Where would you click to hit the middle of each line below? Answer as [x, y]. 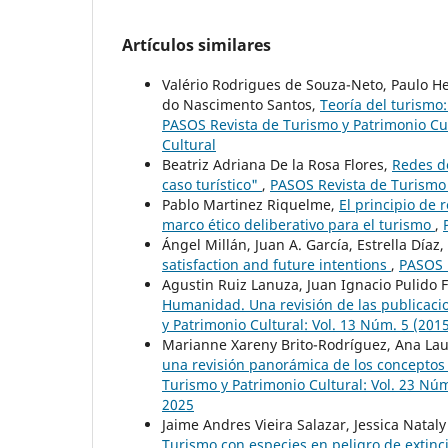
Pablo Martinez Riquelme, [250, 204]
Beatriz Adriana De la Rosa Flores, [277, 164]
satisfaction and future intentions [276, 264]
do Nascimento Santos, [241, 104]
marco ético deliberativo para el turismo [298, 224]
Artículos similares [196, 44]
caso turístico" [212, 184]
